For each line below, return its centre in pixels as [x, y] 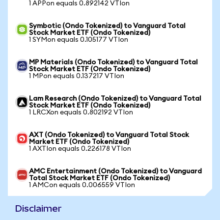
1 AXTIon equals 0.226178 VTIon [80, 149]
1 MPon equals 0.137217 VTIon [77, 76]
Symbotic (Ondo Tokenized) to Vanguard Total [107, 26]
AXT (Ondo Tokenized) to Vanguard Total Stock [109, 135]
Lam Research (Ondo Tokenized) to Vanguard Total [115, 99]
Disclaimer [39, 208]
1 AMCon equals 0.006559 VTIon [82, 185]
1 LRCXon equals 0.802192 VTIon [81, 112]
